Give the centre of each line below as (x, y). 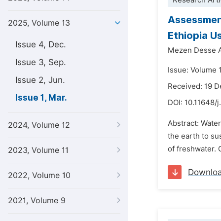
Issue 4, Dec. (41, 44)
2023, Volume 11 (38, 150)
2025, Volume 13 (39, 23)
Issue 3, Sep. (41, 62)
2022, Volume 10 (39, 175)
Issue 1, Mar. (41, 98)
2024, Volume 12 (39, 125)
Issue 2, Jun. (40, 80)
